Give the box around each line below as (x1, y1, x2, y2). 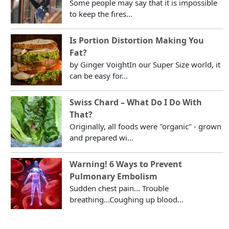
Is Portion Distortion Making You (70, 34, 204, 46)
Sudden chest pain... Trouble (70, 182, 169, 193)
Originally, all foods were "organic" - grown (70, 121, 222, 131)
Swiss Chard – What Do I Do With (70, 96, 202, 108)
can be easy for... (70, 70, 128, 81)
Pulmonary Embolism (70, 170, 158, 182)
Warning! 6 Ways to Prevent (70, 158, 182, 170)
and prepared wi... (70, 132, 134, 143)
